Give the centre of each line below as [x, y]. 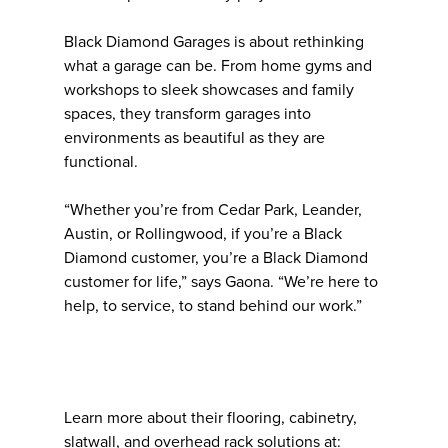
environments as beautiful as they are [194, 137]
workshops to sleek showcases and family [209, 89]
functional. [101, 161]
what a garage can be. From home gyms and [218, 65]
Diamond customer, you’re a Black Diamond [216, 257]
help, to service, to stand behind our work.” [213, 305]
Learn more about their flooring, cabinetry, [210, 417]
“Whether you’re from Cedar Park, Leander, [213, 209]
